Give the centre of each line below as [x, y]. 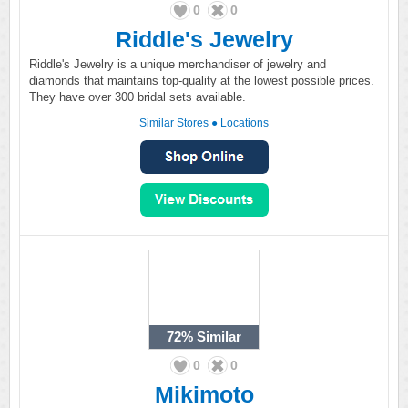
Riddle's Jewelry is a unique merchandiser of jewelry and [178, 64]
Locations [245, 123]
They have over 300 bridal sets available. [138, 97]
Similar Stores [174, 123]
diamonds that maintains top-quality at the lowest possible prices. [202, 81]
